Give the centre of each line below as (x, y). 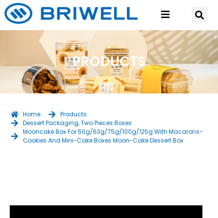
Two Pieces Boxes (107, 123)
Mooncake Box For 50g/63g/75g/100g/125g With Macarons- (113, 132)
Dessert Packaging (51, 123)
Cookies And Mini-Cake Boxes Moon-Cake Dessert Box (103, 140)
